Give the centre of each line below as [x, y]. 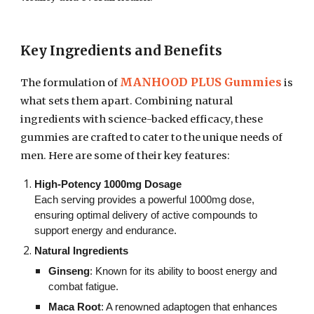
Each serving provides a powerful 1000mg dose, [145, 200]
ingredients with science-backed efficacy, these [142, 119]
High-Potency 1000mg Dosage [108, 184]
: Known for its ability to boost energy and [184, 271]
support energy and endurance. [106, 231]
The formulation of [69, 83]
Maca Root [75, 307]
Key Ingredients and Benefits [122, 51]
